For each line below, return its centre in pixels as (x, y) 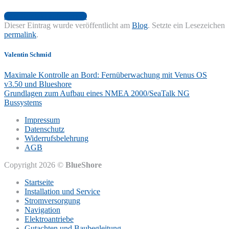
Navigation (42, 210)
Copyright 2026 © (35, 165)
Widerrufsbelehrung (56, 138)
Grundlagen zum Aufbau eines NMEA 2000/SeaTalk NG (97, 93)
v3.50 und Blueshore (38, 84)
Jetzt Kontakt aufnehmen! (45, 16)
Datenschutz (44, 129)
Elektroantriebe (49, 219)
